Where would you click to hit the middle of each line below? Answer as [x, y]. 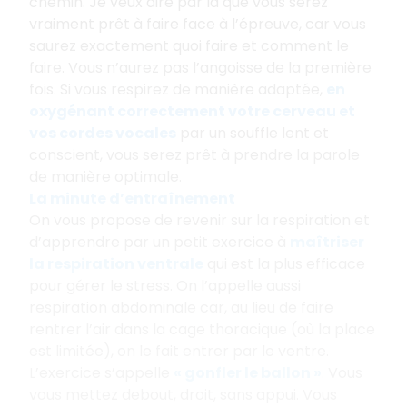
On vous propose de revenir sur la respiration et [199, 220]
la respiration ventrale [116, 263]
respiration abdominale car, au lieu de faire [181, 307]
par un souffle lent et [253, 133]
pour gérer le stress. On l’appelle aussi [165, 285]
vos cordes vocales [103, 133]
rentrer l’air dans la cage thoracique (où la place [202, 329]
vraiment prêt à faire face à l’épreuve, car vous [198, 24]
